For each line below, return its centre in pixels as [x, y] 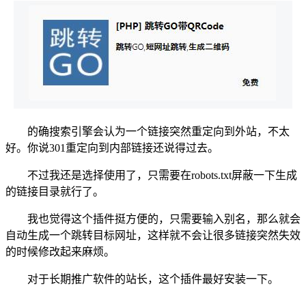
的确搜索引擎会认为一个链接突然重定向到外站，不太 [158, 131]
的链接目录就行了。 [55, 191]
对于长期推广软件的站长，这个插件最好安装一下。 [153, 279]
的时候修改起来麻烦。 [60, 251]
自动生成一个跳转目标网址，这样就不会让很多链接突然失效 [153, 235]
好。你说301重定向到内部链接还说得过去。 [112, 148]
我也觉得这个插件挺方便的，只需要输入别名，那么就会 [164, 219]
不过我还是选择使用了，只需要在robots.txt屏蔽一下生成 [162, 175]
